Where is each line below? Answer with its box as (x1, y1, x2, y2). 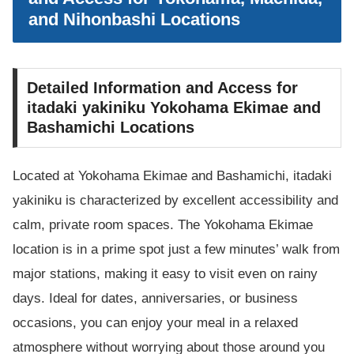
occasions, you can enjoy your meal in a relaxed (13, 315, 298, 331)
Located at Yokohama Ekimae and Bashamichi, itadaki (13, 168, 332, 184)
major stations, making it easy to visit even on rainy (13, 266, 318, 282)
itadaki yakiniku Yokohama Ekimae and (27, 99, 321, 117)
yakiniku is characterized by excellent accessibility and (13, 193, 338, 209)
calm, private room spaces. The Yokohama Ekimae (13, 217, 313, 233)
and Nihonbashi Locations (28, 9, 240, 30)
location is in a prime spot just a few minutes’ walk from (13, 242, 340, 258)
